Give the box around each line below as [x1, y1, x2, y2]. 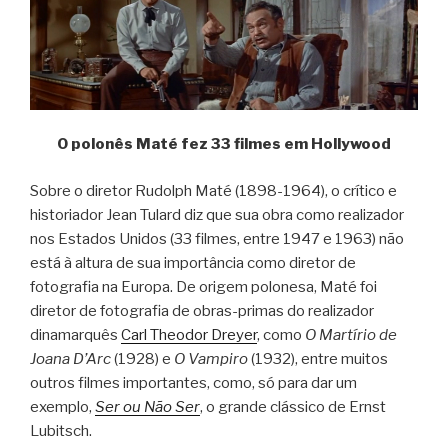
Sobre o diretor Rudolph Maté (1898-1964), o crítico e [30, 181, 397, 200]
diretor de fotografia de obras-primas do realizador [30, 301, 374, 320]
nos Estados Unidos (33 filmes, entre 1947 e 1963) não [30, 229, 404, 248]
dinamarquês [30, 325, 121, 344]
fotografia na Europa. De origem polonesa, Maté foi [30, 277, 377, 296]
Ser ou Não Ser [95, 397, 200, 416]
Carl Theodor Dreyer [121, 325, 257, 344]
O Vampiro [174, 349, 248, 368]
